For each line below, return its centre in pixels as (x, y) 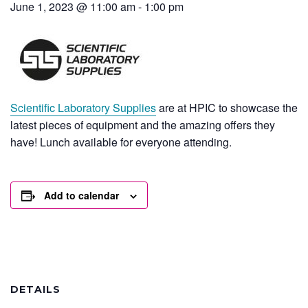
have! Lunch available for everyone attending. (121, 142)
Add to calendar (81, 195)
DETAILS (35, 289)
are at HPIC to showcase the (227, 108)
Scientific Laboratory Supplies (83, 108)
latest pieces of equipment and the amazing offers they (143, 125)
